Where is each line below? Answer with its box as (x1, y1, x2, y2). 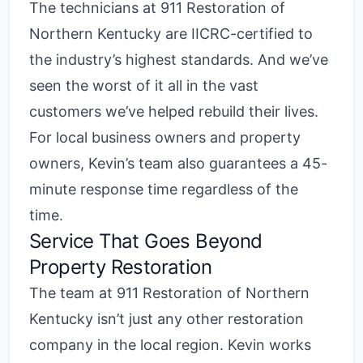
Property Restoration (29, 255, 211, 279)
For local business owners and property (29, 129, 301, 146)
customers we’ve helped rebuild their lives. (29, 103, 318, 120)
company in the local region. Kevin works (29, 336, 311, 353)
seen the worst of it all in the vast (29, 77, 258, 94)
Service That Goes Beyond (29, 229, 263, 253)
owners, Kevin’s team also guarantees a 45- (29, 155, 327, 172)
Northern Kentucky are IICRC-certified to (29, 25, 313, 42)
